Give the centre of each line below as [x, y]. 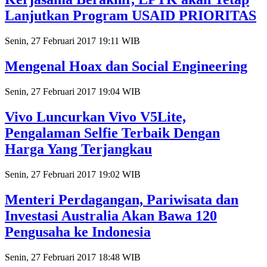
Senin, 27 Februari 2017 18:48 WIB [73, 257]
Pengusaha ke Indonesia [78, 232]
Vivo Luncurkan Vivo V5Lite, [95, 117]
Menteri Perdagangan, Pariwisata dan [122, 199]
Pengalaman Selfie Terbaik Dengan [112, 133]
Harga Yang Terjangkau [78, 149]
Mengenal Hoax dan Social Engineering [126, 66]
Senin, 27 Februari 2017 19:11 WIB [72, 41]
